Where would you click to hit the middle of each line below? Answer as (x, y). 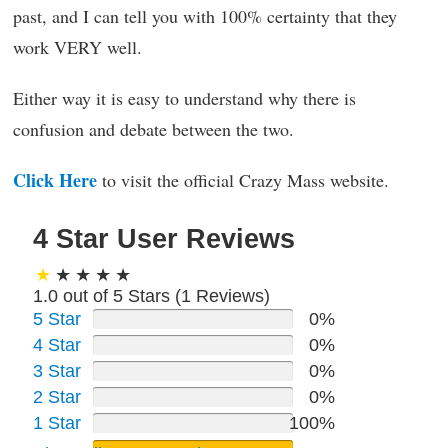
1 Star (57, 422)
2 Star (57, 396)
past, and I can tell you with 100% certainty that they (205, 15)
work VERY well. (77, 46)
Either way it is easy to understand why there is (184, 97)
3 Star (57, 370)
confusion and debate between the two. (153, 128)
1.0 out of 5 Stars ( (107, 295)
